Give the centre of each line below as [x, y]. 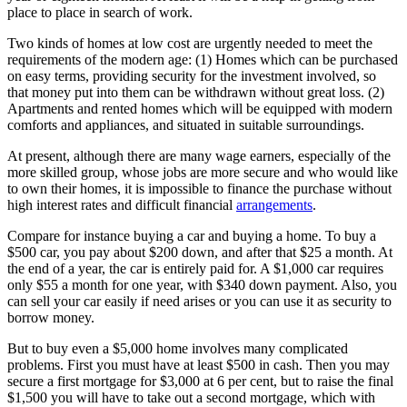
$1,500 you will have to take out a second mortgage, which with [191, 397]
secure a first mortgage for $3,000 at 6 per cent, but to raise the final [200, 381]
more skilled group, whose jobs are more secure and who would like [203, 172]
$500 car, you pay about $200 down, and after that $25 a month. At [200, 252]
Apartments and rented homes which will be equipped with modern [200, 108]
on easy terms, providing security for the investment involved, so [192, 75]
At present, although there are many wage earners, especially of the [199, 155]
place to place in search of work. [100, 12]
